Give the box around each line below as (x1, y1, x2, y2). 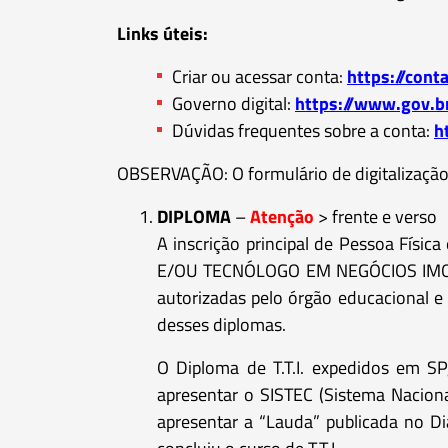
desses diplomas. (157, 310, 286, 338)
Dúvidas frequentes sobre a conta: (172, 116, 434, 144)
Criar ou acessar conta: (172, 62, 347, 90)
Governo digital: (172, 89, 295, 117)
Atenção (250, 202, 314, 230)
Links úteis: (117, 19, 208, 47)
